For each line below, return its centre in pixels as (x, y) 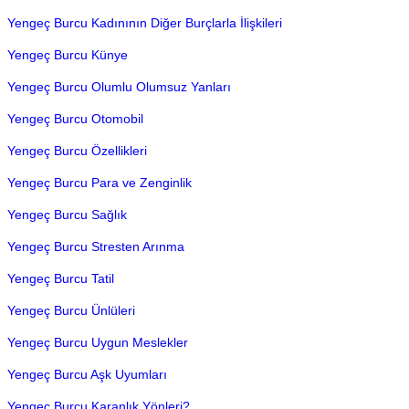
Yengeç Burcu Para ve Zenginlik (100, 183)
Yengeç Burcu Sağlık (67, 215)
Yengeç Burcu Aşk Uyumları (87, 374)
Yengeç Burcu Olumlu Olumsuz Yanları (119, 87)
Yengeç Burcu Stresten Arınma (96, 246)
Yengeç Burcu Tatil (61, 278)
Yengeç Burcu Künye (68, 55)
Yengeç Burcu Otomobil (75, 119)
